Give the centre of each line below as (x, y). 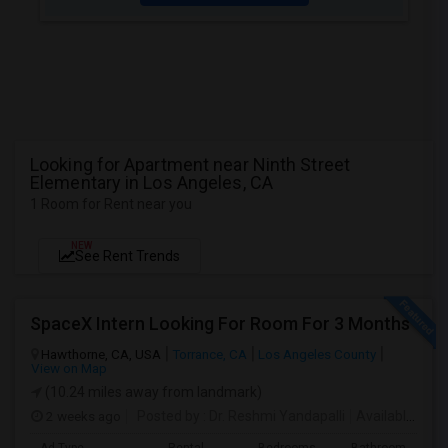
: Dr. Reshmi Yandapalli (272, 416)
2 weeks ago (82, 416)
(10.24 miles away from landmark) (152, 392)
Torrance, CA (209, 354)
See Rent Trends (127, 256)
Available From (381, 416)
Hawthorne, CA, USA (101, 354)
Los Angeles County (317, 354)
